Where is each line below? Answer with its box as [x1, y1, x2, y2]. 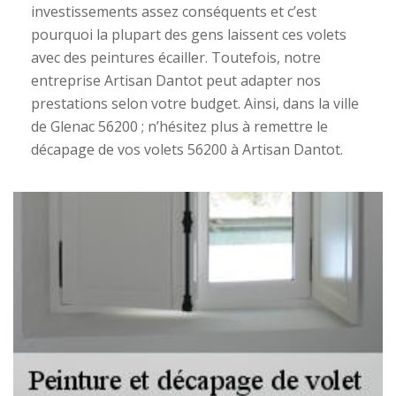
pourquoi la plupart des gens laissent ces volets [31, 25, 346, 44]
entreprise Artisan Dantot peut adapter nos [31, 71, 321, 90]
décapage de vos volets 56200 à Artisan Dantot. [31, 140, 343, 159]
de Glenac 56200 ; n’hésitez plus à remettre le [31, 117, 328, 136]
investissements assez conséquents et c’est [31, 2, 316, 21]
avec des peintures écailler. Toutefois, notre [31, 48, 321, 67]
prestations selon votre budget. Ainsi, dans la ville [31, 94, 359, 113]
